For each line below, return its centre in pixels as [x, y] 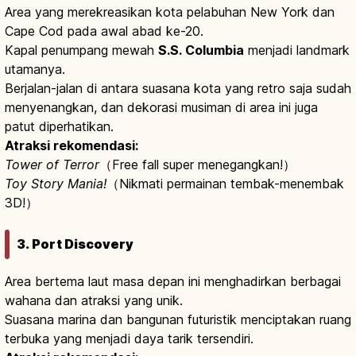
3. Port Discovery [75, 244]
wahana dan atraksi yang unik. [94, 301]
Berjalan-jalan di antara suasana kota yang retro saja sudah [178, 89]
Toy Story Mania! [56, 184]
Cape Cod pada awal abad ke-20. [104, 31]
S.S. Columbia [201, 50]
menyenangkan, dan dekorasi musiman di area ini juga [161, 108]
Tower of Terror [52, 165]
